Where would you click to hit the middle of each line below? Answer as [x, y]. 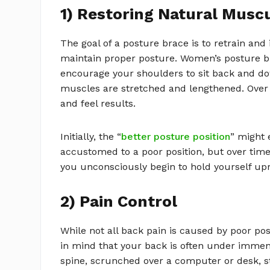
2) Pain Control [119, 202]
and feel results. [98, 104]
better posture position [176, 137]
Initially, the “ [91, 137]
